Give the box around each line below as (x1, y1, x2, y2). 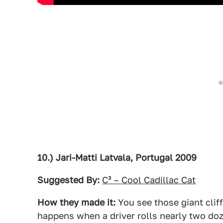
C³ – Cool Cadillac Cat (102, 174, 196, 185)
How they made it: (37, 197, 115, 208)
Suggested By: (37, 174, 100, 185)
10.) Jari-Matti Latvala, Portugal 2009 (37, 152, 197, 163)
